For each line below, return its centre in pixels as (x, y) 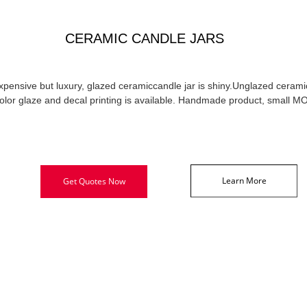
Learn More (244, 181)
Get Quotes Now (94, 181)
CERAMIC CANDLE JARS (145, 38)
